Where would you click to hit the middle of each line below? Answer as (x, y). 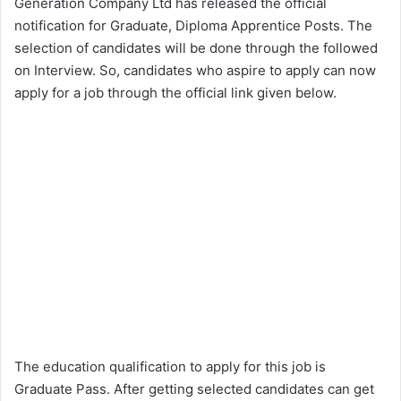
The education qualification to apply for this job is (170, 367)
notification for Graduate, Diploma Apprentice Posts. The (193, 26)
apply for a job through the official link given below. (175, 93)
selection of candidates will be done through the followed (196, 48)
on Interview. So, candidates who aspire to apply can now (195, 71)
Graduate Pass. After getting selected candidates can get (194, 389)
